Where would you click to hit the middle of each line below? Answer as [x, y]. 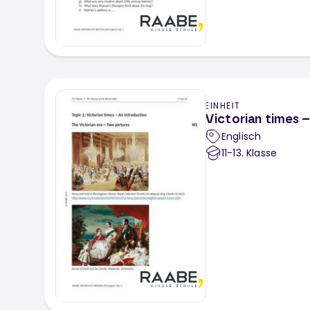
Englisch [241, 137]
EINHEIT [223, 106]
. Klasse [259, 153]
